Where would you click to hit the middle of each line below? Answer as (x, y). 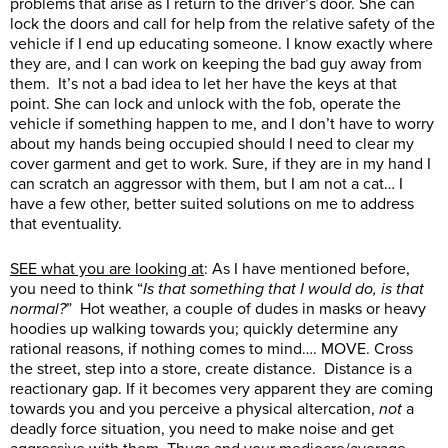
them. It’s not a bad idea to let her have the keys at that (203, 84)
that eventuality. (66, 224)
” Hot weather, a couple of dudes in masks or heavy (246, 309)
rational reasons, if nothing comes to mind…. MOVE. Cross (211, 349)
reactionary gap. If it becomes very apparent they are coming (221, 389)
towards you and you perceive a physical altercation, (194, 409)
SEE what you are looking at (107, 269)
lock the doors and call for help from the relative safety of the (222, 24)
